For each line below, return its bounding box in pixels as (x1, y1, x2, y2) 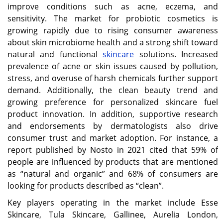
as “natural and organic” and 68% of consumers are (7, 168, 218, 180)
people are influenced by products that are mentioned (7, 156, 218, 168)
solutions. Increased (134, 49, 219, 60)
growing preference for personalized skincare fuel (7, 97, 218, 108)
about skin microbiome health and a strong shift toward (7, 37, 218, 48)
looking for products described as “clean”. (7, 180, 164, 192)
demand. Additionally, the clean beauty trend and (7, 85, 218, 96)
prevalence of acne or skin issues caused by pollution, (7, 61, 218, 72)
